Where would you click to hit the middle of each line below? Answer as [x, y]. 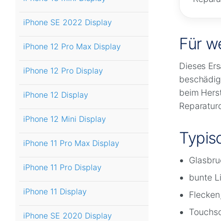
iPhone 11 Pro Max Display [71, 143]
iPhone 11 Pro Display [62, 167]
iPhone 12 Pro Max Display [72, 47]
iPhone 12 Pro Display [63, 71]
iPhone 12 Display [56, 95]
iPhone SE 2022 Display [68, 22]
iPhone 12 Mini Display [65, 119]
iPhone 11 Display [55, 192]
